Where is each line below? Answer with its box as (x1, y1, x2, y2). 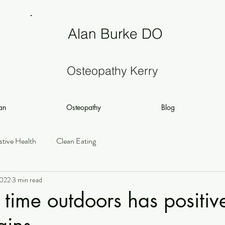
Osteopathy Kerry (67, 63, 158, 78)
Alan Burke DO (68, 25, 163, 42)
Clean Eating (56, 135, 96, 147)
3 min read (12, 174, 42, 185)
